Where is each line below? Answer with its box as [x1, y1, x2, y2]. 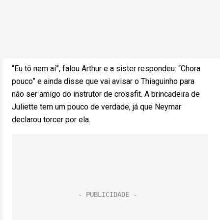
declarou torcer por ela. [12, 115, 90, 124]
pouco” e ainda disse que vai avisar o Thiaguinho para [12, 77, 194, 86]
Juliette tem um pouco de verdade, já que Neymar [12, 102, 181, 111]
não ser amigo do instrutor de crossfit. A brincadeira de [12, 89, 200, 99]
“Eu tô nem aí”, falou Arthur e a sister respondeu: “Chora [12, 64, 200, 73]
